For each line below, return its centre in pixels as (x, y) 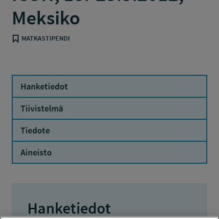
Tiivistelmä (42, 108)
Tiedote (35, 130)
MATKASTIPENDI (46, 38)
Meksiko (46, 18)
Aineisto (36, 152)
